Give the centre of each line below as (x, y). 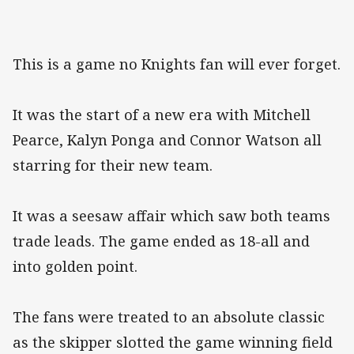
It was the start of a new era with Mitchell (162, 115)
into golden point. (75, 267)
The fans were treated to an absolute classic (169, 317)
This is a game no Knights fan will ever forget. (177, 64)
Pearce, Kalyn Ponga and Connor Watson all (167, 140)
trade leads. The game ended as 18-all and (161, 241)
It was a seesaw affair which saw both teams (171, 216)
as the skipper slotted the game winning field (173, 343)
